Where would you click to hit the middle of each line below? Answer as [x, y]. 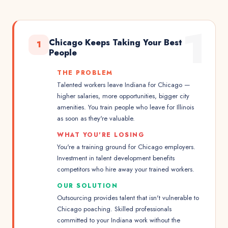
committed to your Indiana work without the [119, 220]
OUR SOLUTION [87, 186]
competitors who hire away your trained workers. [126, 169]
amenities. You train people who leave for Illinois [125, 107]
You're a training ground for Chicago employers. [126, 147]
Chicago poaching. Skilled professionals [114, 209]
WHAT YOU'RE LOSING [101, 135]
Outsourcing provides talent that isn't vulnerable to [128, 198]
